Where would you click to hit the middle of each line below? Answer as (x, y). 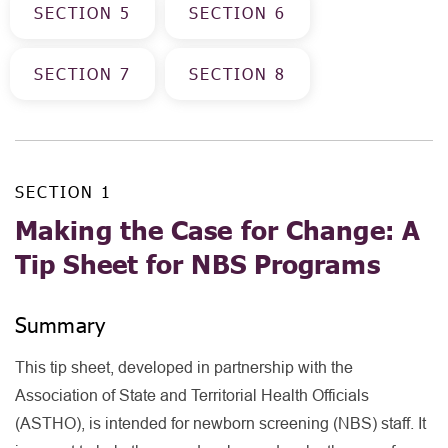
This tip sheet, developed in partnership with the (184, 367)
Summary (60, 324)
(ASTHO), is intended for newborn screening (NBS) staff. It (220, 423)
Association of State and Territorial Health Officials (192, 395)
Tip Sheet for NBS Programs (197, 263)
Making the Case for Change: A (217, 229)
